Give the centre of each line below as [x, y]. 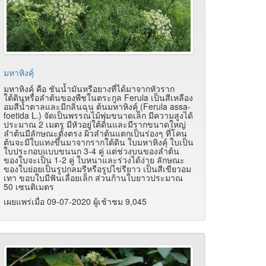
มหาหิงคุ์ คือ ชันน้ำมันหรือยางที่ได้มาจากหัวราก [89, 89]
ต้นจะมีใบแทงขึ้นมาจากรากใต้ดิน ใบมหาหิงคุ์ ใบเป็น [99, 142]
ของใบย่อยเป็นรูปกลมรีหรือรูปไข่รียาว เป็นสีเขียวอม [97, 169]
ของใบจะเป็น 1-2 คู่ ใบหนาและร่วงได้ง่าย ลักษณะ [94, 160]
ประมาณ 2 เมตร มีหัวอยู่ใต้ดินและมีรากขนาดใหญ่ [95, 124]
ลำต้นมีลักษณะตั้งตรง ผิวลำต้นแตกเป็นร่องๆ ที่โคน [95, 133]
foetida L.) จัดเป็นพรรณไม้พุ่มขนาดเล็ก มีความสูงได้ [98, 115]
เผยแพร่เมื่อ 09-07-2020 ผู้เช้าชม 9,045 [75, 202]
